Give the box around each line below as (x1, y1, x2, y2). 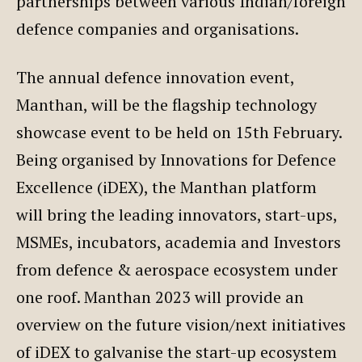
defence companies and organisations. (16, 17, 306, 40)
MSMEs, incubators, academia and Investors (16, 230, 341, 253)
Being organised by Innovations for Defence (16, 148, 336, 170)
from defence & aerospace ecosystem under (16, 258, 338, 280)
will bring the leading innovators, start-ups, (16, 203, 337, 225)
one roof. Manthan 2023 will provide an (16, 285, 304, 308)
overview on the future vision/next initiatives (16, 313, 346, 335)
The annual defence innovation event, (16, 65, 294, 88)
